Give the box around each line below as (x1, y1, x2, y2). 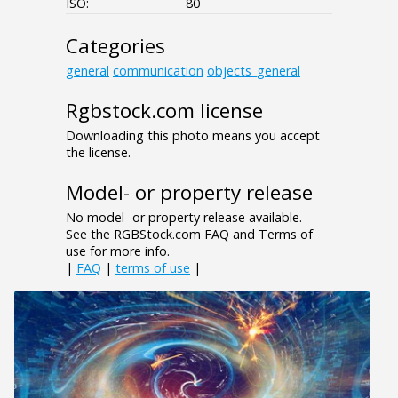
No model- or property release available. (66, 208, 302, 226)
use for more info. (66, 242, 170, 259)
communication (113, 61, 203, 79)
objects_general (207, 61, 300, 79)
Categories (66, 31, 165, 60)
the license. (66, 143, 131, 161)
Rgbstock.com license (66, 96, 263, 124)
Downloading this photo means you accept (66, 126, 320, 144)
